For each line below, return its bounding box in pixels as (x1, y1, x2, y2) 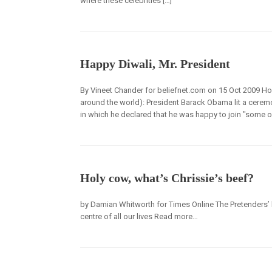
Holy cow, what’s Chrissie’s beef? (80, 171, 254, 185)
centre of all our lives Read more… (80, 212, 198, 221)
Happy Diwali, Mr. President (80, 57, 230, 70)
